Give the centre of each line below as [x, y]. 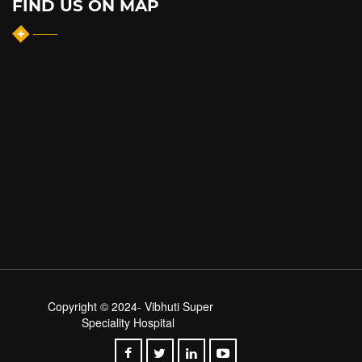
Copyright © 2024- [96, 306]
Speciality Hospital [128, 322]
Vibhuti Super [179, 306]
